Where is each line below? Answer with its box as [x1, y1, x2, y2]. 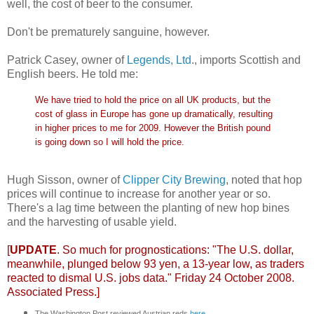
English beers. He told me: [7, 67, 138, 80]
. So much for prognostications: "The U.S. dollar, [57, 244, 294, 257]
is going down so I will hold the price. [35, 136, 184, 147]
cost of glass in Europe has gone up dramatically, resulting [35, 108, 273, 119]
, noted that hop [226, 174, 302, 186]
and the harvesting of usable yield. [7, 216, 177, 228]
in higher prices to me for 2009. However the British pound [35, 122, 271, 133]
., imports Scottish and [191, 53, 301, 66]
